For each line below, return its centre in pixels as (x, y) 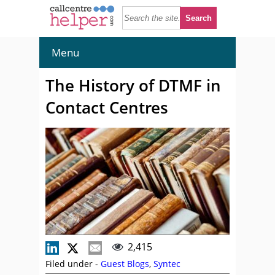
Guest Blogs (125, 264)
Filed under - (73, 264)
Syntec (167, 264)
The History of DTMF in (133, 85)
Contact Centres (107, 107)
